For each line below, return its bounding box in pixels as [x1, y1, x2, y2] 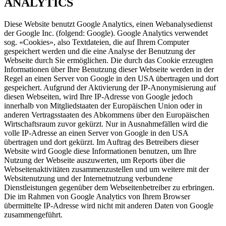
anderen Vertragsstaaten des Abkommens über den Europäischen [4, 110, 209, 120]
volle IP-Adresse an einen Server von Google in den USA [4, 129, 188, 138]
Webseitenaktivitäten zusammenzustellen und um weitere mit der [4, 165, 209, 174]
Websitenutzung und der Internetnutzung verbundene [4, 174, 173, 183]
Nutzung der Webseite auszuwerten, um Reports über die [4, 156, 185, 165]
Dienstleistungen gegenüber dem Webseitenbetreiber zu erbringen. [4, 183, 214, 192]
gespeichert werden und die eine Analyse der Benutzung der [4, 47, 195, 56]
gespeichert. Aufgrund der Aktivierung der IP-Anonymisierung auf [4, 83, 216, 92]
